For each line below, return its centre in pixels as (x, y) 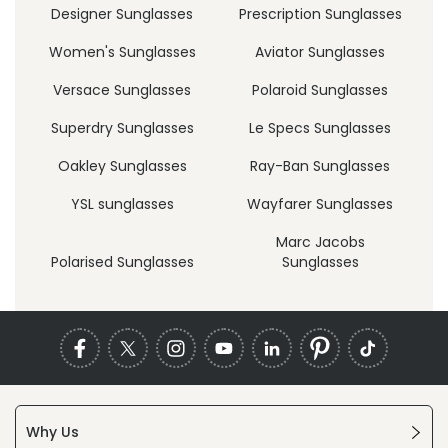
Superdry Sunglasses (122, 127)
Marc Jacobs (320, 241)
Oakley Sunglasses (122, 165)
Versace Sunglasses (122, 89)
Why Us (52, 431)
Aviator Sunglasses (320, 51)
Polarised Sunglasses (122, 261)
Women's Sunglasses (122, 51)
